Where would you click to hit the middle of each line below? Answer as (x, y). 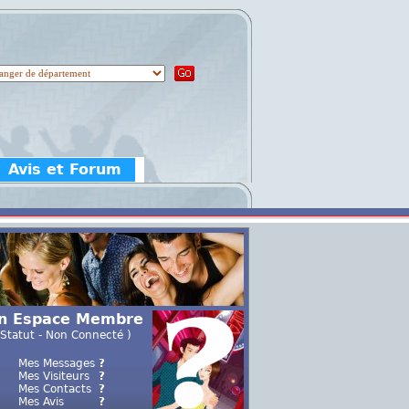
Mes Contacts (54, 389)
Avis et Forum (65, 169)
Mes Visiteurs (53, 376)
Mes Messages (56, 363)
